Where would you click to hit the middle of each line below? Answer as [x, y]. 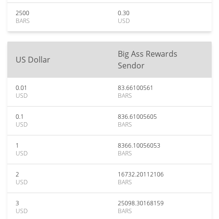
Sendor [131, 66]
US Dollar [33, 60]
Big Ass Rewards [148, 54]
